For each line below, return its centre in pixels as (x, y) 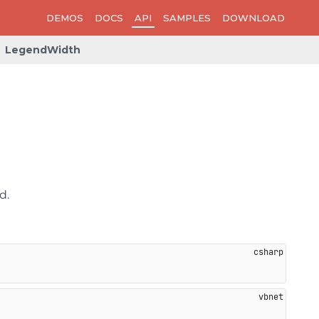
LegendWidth (43, 50)
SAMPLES (187, 18)
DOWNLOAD (253, 18)
